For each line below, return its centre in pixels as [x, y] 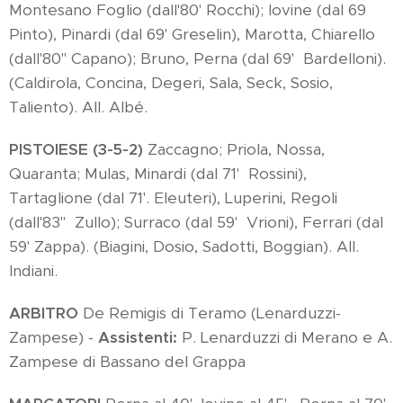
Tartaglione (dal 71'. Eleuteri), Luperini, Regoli [173, 197]
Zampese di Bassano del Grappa [127, 361]
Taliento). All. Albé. [78, 107]
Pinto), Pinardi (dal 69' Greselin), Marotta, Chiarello [192, 34]
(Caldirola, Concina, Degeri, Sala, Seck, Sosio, [171, 82]
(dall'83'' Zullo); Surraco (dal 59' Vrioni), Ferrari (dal [196, 222]
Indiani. [33, 270]
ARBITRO [44, 313]
